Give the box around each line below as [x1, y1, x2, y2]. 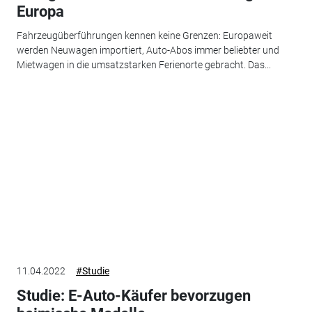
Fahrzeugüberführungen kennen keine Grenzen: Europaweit [16, 29, 272, 41]
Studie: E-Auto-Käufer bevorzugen [16, 287, 251, 305]
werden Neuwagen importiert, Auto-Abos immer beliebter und [16, 44, 279, 56]
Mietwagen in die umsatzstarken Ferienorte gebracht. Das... [16, 58, 271, 70]
